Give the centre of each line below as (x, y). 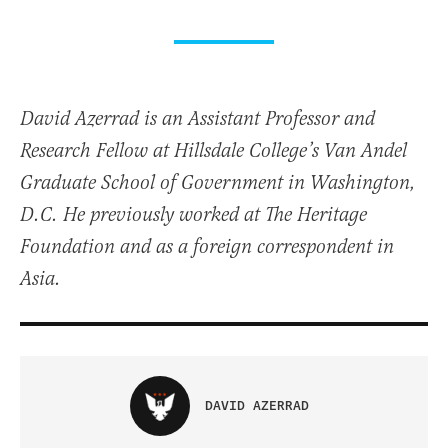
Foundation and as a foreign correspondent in (207, 248)
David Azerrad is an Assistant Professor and (197, 120)
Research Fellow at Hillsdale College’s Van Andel (213, 152)
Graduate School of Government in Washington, (218, 184)
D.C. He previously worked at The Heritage (193, 216)
